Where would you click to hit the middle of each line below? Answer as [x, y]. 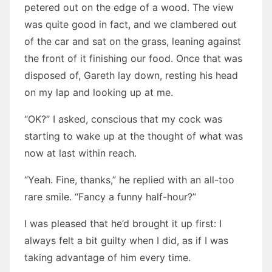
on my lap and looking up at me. [99, 92]
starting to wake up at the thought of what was [134, 136]
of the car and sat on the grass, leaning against [133, 41]
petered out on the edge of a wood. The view [129, 7]
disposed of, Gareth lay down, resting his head [131, 75]
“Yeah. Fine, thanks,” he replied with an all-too [129, 180]
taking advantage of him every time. [107, 257]
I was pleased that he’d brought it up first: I [123, 223]
